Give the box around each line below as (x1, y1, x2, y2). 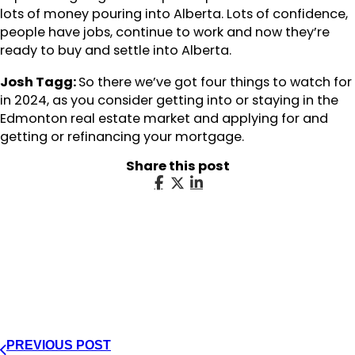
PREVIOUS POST (6, 337, 111, 352)
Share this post (125, 156, 230, 175)
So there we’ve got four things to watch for (78, 72, 352, 91)
